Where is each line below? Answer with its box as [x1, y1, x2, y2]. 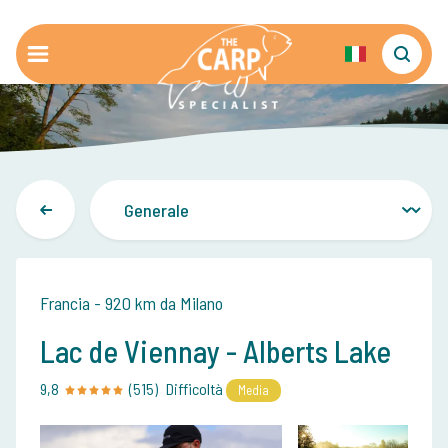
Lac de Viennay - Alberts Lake [40, 333, 391, 369]
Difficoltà [165, 379, 223, 398]
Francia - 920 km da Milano [40, 292, 223, 314]
